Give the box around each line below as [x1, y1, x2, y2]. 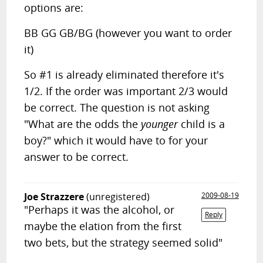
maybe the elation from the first [24, 219, 182, 233]
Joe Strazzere [24, 190, 85, 203]
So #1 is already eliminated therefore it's [24, 68, 225, 82]
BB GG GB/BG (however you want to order [24, 26, 232, 40]
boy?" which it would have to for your [24, 133, 208, 147]
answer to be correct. [24, 150, 129, 164]
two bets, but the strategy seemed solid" [24, 235, 223, 249]
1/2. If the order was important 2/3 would [24, 84, 228, 98]
